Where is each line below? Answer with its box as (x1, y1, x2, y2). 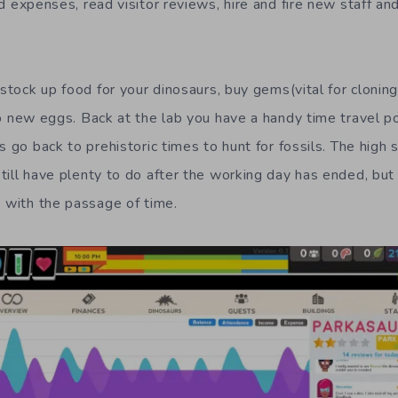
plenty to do (59, 165, 143, 186)
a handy (251, 108, 306, 129)
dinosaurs (153, 80, 218, 100)
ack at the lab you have (91, 108, 251, 129)
